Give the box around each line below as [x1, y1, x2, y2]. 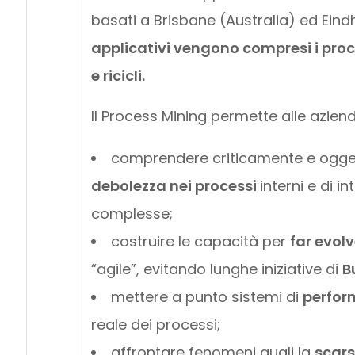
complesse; [90, 203, 173, 223]
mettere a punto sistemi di [110, 286, 303, 307]
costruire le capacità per [110, 231, 290, 251]
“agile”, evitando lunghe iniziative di [90, 258, 342, 279]
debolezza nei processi [90, 175, 260, 196]
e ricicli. [90, 65, 145, 86]
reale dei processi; [90, 314, 220, 334]
